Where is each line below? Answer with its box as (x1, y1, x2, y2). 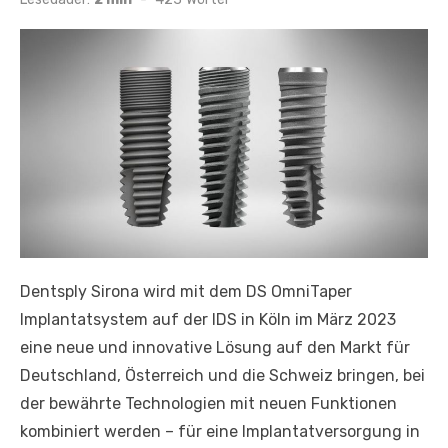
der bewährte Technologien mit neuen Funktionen (20, 394, 397, 414)
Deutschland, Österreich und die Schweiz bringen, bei (20, 366, 425, 386)
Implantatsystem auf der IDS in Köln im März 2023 (20, 310, 396, 330)
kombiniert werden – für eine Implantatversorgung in (20, 422, 420, 442)
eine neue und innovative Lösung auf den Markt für (20, 338, 410, 358)
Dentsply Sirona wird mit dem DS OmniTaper (20, 282, 352, 302)
